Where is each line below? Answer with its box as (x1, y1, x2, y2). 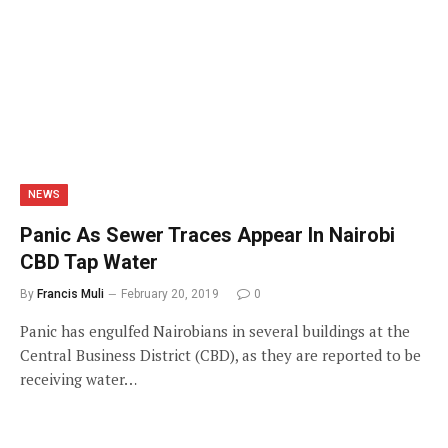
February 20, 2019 (121, 287, 219, 301)
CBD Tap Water (20, 250, 158, 274)
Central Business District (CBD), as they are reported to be (20, 345, 421, 365)
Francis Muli (37, 287, 104, 301)
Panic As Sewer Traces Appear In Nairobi (20, 223, 395, 247)
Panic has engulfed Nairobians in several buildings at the (20, 321, 410, 341)
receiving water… (20, 369, 137, 389)
